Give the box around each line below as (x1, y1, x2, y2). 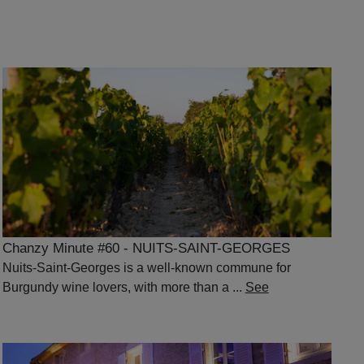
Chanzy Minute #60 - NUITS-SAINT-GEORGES (2, 240, 290, 257)
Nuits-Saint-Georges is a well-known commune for (2, 261, 291, 275)
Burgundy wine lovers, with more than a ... (2, 280, 245, 295)
